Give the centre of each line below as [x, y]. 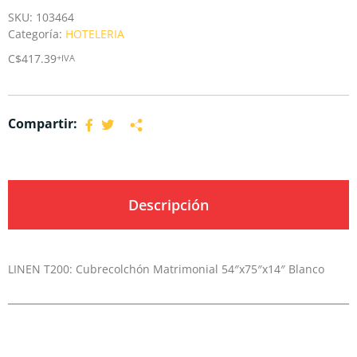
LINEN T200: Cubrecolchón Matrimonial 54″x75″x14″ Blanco [166, 269]
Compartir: [43, 123]
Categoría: [37, 33]
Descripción [169, 204]
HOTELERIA [95, 33]
